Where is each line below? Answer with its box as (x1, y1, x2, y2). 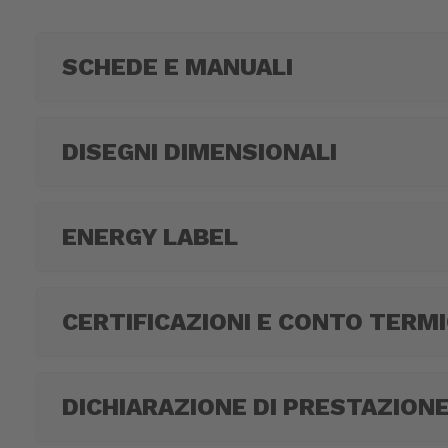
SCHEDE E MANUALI (62, 53, 293, 81)
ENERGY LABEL (62, 223, 238, 251)
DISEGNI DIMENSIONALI (62, 138, 337, 166)
